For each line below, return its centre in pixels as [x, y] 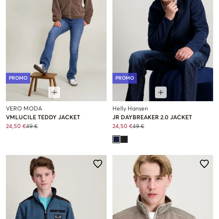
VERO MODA [24, 109]
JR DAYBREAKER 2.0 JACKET [152, 118]
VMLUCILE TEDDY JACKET [43, 118]
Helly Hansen [130, 109]
